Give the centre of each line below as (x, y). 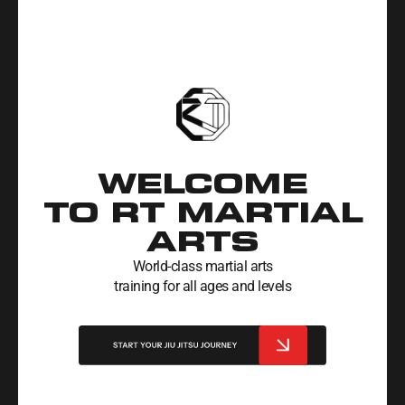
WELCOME (202, 184)
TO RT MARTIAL (202, 212)
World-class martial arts (202, 266)
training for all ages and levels (202, 286)
